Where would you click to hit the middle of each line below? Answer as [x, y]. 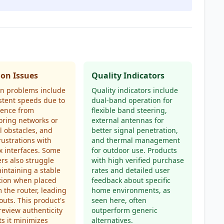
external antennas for [127, 120]
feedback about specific [131, 180]
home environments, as [131, 190]
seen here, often [119, 200]
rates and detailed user [130, 170]
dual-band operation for [132, 100]
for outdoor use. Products [134, 150]
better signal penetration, [134, 130]
